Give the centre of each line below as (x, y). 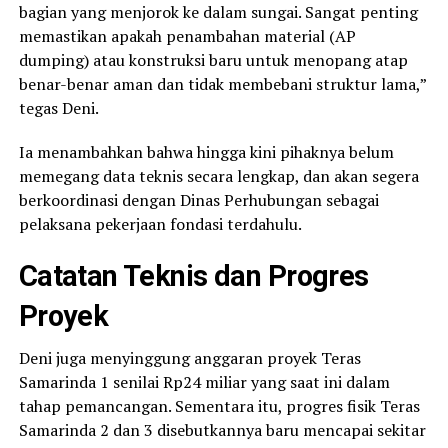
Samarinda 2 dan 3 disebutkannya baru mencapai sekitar (222, 429)
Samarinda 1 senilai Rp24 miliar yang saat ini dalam (204, 381)
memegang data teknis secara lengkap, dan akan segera (218, 175)
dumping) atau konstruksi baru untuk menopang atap (213, 59)
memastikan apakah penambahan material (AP (187, 35)
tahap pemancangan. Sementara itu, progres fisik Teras (219, 405)
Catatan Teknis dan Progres (193, 275)
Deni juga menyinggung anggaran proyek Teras (189, 357)
